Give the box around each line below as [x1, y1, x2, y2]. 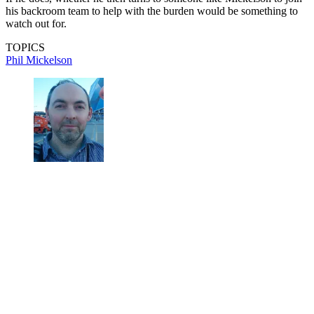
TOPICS [6, 41, 45, 54]
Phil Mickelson [6, 54, 72, 67]
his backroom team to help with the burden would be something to [6, 5, 298, 18]
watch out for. [6, 18, 67, 30]
